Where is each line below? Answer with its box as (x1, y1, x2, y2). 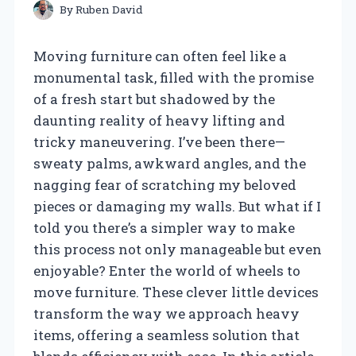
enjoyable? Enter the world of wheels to (33, 261, 300, 280)
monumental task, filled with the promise (33, 68, 314, 87)
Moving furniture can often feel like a (33, 46, 287, 65)
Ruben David (75, 2, 144, 17)
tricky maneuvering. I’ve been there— (33, 132, 285, 151)
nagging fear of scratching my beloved (33, 175, 296, 194)
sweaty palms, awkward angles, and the (33, 153, 306, 172)
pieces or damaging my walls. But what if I (33, 196, 321, 215)
